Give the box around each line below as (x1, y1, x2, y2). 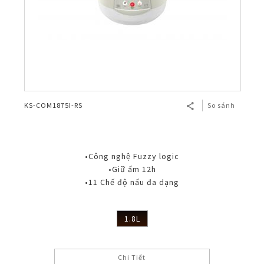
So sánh (207, 101, 235, 110)
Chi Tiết (118, 253, 146, 262)
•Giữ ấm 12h (108, 164, 156, 175)
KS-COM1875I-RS (24, 101, 82, 110)
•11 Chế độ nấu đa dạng (85, 177, 179, 188)
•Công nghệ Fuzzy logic (85, 151, 179, 162)
